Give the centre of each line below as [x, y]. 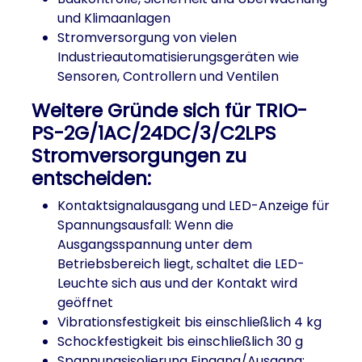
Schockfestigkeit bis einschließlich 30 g [180, 341]
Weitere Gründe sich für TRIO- [169, 110]
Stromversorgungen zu [139, 156]
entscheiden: [91, 178]
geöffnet [85, 303]
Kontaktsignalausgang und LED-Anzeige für [194, 206]
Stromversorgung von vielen [147, 38]
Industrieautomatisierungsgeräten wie [178, 57]
